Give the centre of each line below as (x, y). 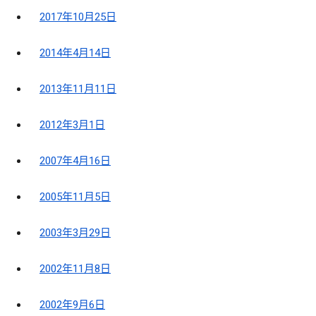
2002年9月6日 (72, 305)
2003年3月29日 (75, 233)
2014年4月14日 (75, 53)
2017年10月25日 (78, 17)
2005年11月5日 (75, 197)
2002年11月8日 (75, 269)
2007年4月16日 (75, 161)
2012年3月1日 (72, 125)
